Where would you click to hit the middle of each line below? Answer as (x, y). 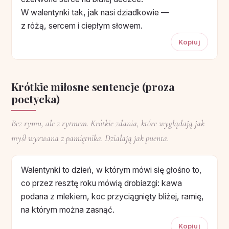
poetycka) (36, 98)
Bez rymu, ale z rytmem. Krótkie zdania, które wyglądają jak (108, 123)
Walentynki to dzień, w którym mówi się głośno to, (111, 170)
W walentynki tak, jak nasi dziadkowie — (95, 12)
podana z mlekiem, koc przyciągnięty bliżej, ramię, (112, 196)
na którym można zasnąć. (68, 210)
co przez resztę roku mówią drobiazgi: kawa (101, 183)
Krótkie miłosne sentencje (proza (93, 86)
